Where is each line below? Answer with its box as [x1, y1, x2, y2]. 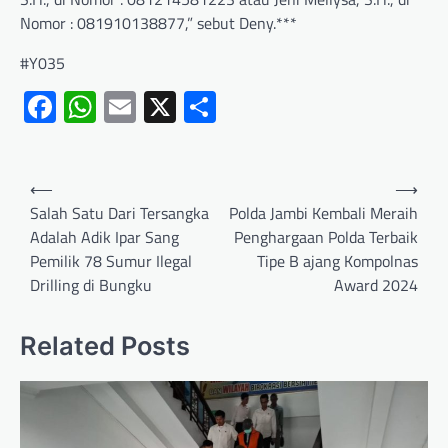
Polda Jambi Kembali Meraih [229, 201, 418, 226]
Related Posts [20, 330, 190, 362]
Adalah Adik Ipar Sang [30, 225, 179, 250]
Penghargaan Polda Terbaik [234, 225, 418, 250]
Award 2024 [334, 273, 418, 298]
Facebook [56, 83, 184, 132]
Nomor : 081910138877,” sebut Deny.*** [20, 11, 297, 36]
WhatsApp [96, 83, 236, 132]
